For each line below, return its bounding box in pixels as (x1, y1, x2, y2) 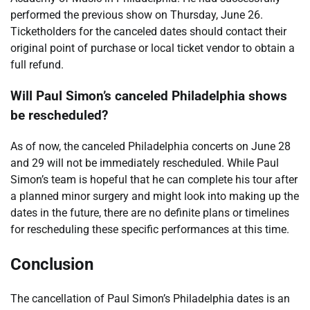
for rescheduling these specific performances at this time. (10, 222, 289, 236)
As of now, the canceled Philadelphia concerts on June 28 (10, 139, 291, 153)
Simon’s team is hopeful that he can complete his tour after (10, 172, 298, 186)
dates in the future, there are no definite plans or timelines (10, 206, 289, 219)
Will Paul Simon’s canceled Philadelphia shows (10, 89, 287, 104)
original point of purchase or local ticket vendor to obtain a (10, 42, 295, 55)
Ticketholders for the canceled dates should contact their (10, 25, 286, 39)
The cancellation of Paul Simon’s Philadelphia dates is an (10, 291, 290, 305)
